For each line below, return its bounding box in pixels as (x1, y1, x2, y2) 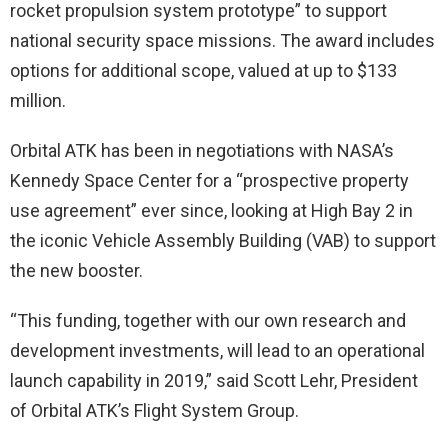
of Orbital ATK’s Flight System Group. (10, 399, 299, 421)
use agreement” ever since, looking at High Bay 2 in (10, 199, 413, 221)
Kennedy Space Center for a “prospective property (10, 169, 409, 191)
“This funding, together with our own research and (10, 309, 406, 331)
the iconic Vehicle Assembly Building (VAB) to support (10, 229, 436, 251)
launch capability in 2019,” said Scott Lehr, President (10, 369, 418, 391)
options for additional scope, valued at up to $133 (10, 59, 397, 81)
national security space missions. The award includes (10, 29, 435, 51)
